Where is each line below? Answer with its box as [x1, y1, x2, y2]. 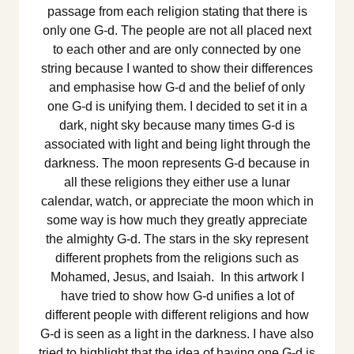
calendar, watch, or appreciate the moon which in [40, 194, 314, 209]
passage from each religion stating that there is [47, 5, 307, 19]
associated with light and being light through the [43, 137, 311, 152]
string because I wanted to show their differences [41, 62, 313, 76]
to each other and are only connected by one [53, 43, 301, 57]
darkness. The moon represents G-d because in [44, 156, 310, 171]
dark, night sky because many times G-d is [59, 119, 295, 133]
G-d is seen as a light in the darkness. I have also [40, 327, 314, 341]
